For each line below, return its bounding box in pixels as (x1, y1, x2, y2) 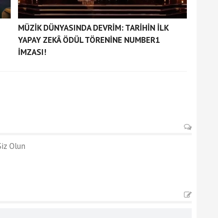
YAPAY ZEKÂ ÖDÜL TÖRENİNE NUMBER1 (18, 34, 160, 45)
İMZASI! (18, 46, 46, 57)
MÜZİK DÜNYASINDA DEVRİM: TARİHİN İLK (18, 22, 168, 33)
